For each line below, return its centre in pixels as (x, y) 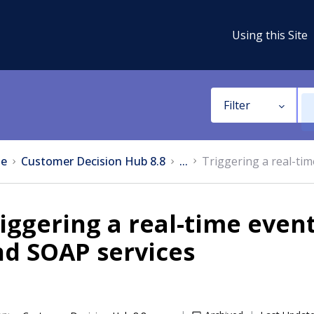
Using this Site (270, 35)
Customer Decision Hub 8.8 (93, 161)
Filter (237, 105)
